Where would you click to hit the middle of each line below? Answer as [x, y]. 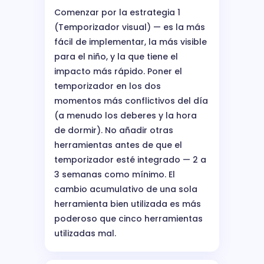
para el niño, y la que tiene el [116, 56]
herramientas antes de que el [118, 145]
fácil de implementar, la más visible [131, 42]
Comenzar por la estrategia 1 [117, 12]
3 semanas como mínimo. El [115, 174]
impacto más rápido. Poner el [118, 71]
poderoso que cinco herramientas [128, 218]
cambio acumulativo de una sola [126, 189]
